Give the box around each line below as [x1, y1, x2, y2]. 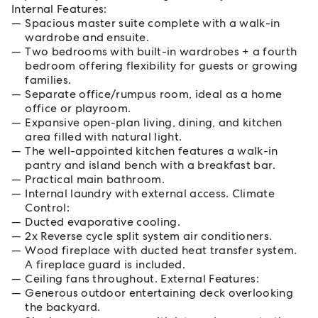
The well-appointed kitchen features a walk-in [25, 143, 278, 158]
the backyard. [25, 300, 101, 314]
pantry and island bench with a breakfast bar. [25, 158, 276, 172]
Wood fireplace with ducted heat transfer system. [25, 243, 297, 258]
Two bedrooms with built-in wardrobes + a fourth [25, 44, 297, 59]
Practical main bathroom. [25, 172, 165, 187]
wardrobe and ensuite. [25, 30, 150, 45]
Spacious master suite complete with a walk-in [25, 16, 280, 31]
